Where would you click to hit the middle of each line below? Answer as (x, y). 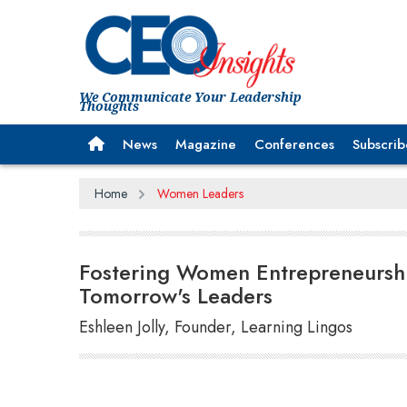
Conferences (294, 144)
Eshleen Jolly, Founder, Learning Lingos (216, 327)
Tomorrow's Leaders (176, 295)
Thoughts (109, 105)
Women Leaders (200, 193)
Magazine (206, 144)
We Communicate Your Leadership (190, 96)
